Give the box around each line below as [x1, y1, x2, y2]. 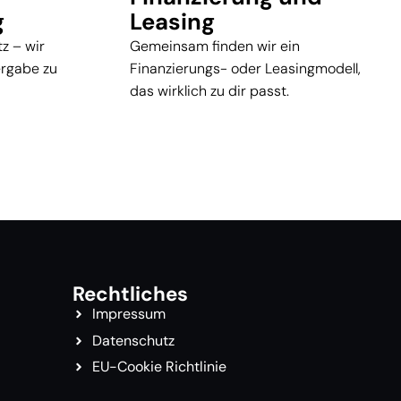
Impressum [92, 304, 166, 324]
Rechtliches [72, 281, 188, 308]
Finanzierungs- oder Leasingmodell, [130, 58, 361, 78]
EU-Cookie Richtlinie [92, 357, 227, 377]
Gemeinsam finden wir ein [130, 36, 300, 55]
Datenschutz [92, 330, 175, 350]
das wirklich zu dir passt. [130, 81, 289, 100]
